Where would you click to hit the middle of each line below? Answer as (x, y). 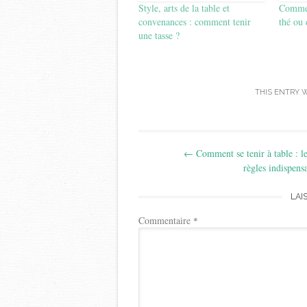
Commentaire (166, 221)
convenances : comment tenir (195, 21)
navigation (185, 166)
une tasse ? (159, 35)
